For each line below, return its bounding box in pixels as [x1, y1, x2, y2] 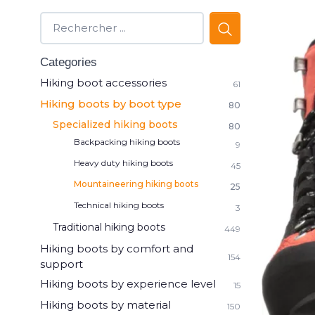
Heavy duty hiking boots [74, 157, 173, 168]
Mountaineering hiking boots [74, 179, 198, 189]
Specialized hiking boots [53, 118, 178, 131]
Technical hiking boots [74, 200, 164, 210]
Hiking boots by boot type [40, 97, 181, 110]
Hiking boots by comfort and [40, 242, 193, 255]
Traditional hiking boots [53, 221, 165, 233]
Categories [40, 56, 97, 69]
